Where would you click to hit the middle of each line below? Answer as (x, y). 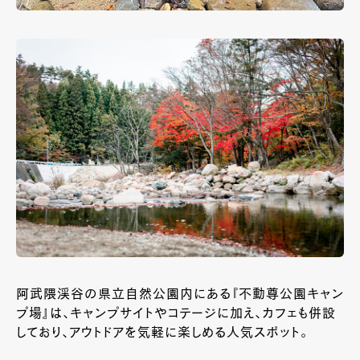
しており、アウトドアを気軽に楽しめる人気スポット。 (162, 334)
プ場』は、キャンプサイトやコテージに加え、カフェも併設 (176, 315)
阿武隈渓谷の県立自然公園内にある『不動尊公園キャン (180, 295)
